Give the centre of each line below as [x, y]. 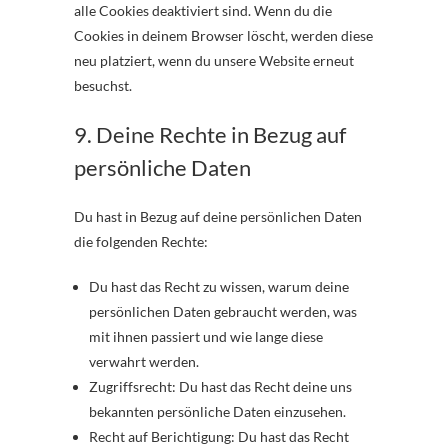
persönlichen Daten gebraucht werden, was [223, 311]
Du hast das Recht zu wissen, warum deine [219, 286]
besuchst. [103, 85]
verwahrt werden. [144, 361]
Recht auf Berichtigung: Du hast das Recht [219, 436]
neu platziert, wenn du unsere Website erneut [214, 60]
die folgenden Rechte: [141, 241]
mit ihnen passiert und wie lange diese [206, 336]
